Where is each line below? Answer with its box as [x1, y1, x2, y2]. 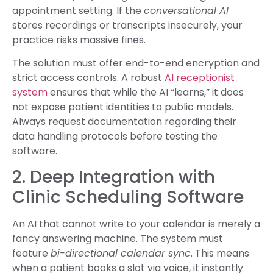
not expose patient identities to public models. [12, 99, 233, 114]
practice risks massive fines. [12, 32, 146, 47]
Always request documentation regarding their [12, 114, 236, 129]
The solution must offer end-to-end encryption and [12, 55, 260, 70]
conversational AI [144, 3, 229, 18]
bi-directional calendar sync [51, 246, 191, 261]
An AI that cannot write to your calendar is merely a [12, 217, 260, 232]
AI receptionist [165, 70, 235, 85]
